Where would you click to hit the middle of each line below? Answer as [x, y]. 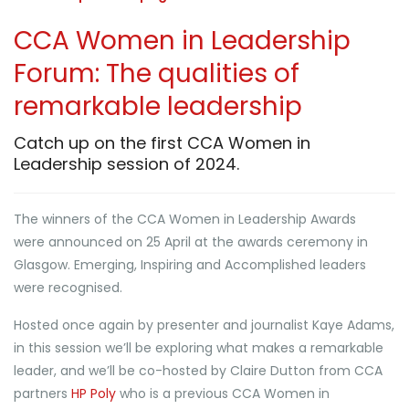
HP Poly [94, 393]
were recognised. [68, 288]
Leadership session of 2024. [126, 164]
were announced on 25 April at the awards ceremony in [191, 242]
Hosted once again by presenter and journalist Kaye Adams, [204, 325]
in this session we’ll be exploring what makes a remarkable [199, 348]
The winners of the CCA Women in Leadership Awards [185, 219]
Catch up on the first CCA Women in [162, 143]
